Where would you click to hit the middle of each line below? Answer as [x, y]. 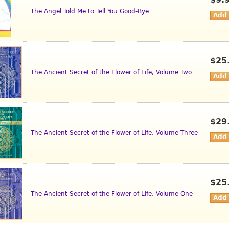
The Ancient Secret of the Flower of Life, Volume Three [114, 133]
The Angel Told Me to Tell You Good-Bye [90, 12]
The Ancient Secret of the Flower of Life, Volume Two [111, 72]
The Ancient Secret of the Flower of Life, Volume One [112, 194]
